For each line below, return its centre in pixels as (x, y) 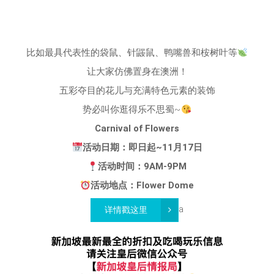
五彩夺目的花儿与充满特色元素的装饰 (137, 91)
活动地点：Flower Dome (143, 185)
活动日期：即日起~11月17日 (142, 147)
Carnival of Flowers (137, 128)
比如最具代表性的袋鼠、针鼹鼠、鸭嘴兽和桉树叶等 (131, 53)
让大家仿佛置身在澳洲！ (137, 72)
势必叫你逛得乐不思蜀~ (132, 109)
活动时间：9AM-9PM (143, 166)
